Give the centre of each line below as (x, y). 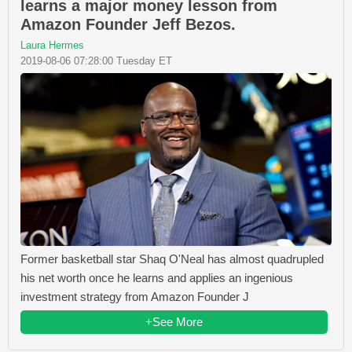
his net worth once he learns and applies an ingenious (157, 277)
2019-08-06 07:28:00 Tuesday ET (96, 61)
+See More (174, 321)
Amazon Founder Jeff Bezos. (128, 25)
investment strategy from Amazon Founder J (135, 296)
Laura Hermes (52, 46)
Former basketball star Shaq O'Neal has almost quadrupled (172, 258)
